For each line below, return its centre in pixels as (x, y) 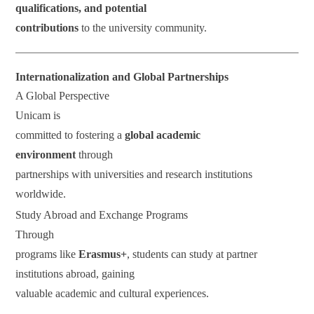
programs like (47, 254)
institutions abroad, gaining (75, 274)
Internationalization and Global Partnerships (122, 77)
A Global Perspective (63, 96)
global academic (163, 135)
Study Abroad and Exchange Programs (102, 215)
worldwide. (41, 194)
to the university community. (143, 28)
